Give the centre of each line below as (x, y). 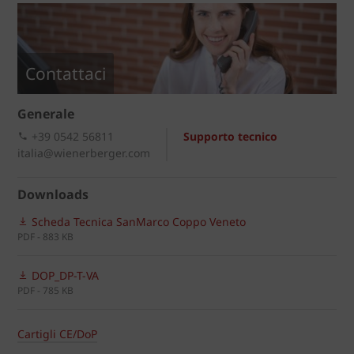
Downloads (53, 194)
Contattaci (66, 73)
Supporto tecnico (230, 136)
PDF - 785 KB (45, 290)
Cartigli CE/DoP (57, 333)
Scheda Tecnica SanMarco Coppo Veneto (137, 221)
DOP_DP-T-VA (64, 275)
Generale (46, 113)
